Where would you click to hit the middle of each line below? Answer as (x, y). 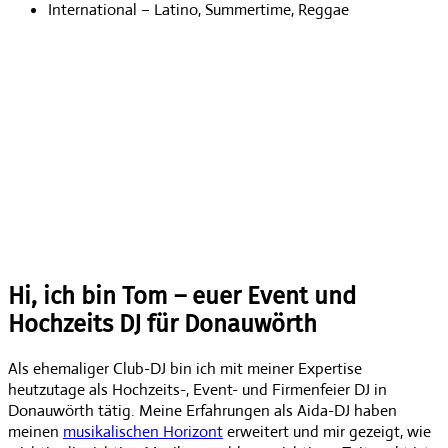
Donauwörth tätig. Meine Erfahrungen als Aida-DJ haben (202, 411)
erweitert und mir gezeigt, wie (327, 432)
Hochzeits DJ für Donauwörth (162, 324)
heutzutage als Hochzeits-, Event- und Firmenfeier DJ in (197, 390)
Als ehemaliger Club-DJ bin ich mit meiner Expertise (185, 369)
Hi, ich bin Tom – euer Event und (182, 296)
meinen (35, 432)
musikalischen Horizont (143, 432)
